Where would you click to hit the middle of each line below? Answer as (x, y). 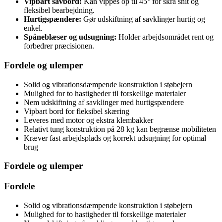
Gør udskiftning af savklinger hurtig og (143, 19)
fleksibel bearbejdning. (59, 10)
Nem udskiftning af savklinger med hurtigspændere (104, 102)
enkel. (33, 28)
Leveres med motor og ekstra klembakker (88, 120)
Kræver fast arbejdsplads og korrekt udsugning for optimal (115, 138)
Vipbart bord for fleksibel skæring (77, 111)
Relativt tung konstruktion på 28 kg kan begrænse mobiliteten (120, 129)
